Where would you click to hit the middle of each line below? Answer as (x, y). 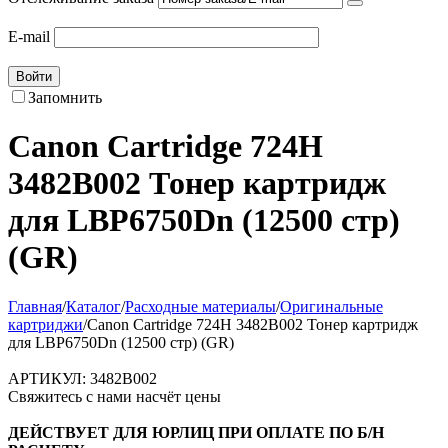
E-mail (29, 36)
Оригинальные (331, 306)
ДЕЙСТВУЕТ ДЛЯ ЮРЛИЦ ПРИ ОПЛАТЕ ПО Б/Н (196, 432)
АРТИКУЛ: (47, 378)
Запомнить (65, 97)
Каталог (93, 306)
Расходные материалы (200, 306)
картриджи (45, 324)
